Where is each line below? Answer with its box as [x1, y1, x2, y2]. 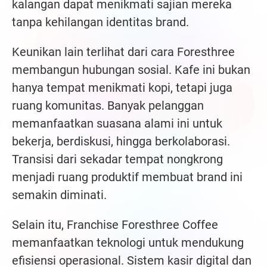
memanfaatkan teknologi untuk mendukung [12, 235, 244, 250]
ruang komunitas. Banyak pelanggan [12, 98, 204, 113]
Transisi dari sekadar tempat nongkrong [12, 152, 223, 167]
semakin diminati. [12, 188, 107, 203]
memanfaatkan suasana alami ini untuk [12, 116, 222, 131]
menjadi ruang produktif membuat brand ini [12, 170, 243, 185]
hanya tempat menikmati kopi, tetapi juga [12, 80, 232, 95]
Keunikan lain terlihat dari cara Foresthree [12, 45, 235, 60]
